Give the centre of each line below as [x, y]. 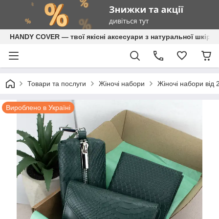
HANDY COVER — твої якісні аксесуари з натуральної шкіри [112, 37]
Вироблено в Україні [38, 108]
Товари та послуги [57, 84]
